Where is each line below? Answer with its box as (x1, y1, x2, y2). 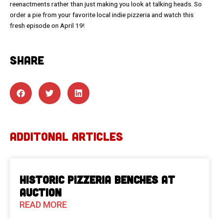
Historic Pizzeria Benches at (20, 173, 175, 186)
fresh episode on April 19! (10, 21, 85, 29)
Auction (20, 185, 62, 198)
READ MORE (20, 199, 67, 210)
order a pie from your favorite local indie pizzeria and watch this (10, 10, 194, 19)
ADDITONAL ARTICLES (10, 129, 123, 143)
